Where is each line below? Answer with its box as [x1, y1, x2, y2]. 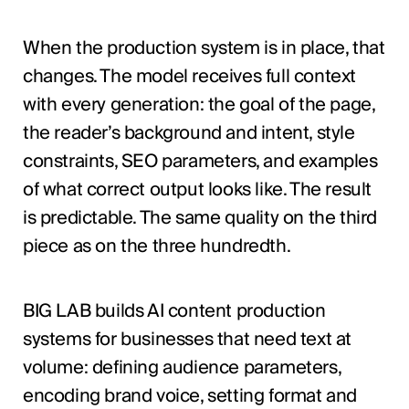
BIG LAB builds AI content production [22, 295, 326, 327]
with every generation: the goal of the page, [22, 89, 375, 121]
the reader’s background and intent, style [22, 117, 355, 149]
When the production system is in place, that [22, 32, 385, 64]
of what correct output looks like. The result [22, 173, 372, 205]
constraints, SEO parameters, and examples [22, 145, 378, 177]
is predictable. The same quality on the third [22, 202, 377, 234]
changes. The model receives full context [22, 60, 356, 92]
